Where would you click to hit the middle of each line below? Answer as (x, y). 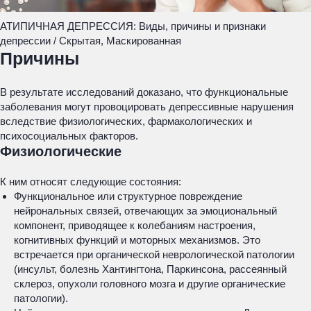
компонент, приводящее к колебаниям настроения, (135, 225)
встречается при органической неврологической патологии (154, 254)
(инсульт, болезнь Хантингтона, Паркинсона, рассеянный (150, 269)
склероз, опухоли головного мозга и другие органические (150, 284)
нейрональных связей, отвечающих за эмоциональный (145, 211)
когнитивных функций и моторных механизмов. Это (137, 240)
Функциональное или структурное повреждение (128, 196)
